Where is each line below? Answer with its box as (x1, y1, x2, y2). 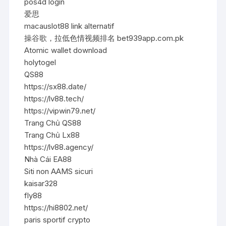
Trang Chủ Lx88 (24, 130, 80, 140)
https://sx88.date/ (24, 81, 87, 91)
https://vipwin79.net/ (24, 105, 96, 116)
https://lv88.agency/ (24, 142, 94, 152)
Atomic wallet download (24, 45, 107, 55)
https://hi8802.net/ (24, 202, 88, 212)
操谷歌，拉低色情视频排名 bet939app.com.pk (24, 33, 184, 43)
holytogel (24, 57, 56, 67)
